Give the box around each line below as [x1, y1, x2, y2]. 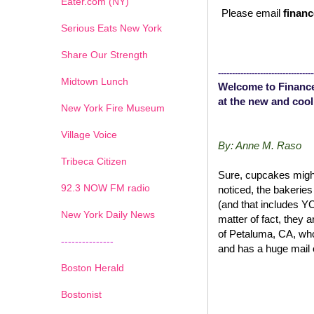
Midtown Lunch [61, 75, 128, 87]
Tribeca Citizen [61, 155, 127, 167]
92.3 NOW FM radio [61, 182, 150, 193]
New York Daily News [61, 208, 155, 220]
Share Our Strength [61, 48, 148, 60]
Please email [221, 6, 283, 19]
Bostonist [61, 288, 102, 300]
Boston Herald [61, 261, 124, 273]
